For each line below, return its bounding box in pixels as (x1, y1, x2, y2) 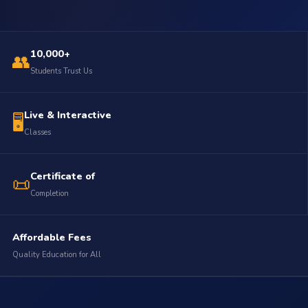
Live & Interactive (23, 108, 111, 122)
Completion (30, 188, 69, 199)
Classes (23, 127, 51, 137)
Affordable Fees (12, 230, 91, 244)
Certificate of (30, 169, 95, 183)
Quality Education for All (12, 250, 101, 260)
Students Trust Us (30, 66, 92, 76)
